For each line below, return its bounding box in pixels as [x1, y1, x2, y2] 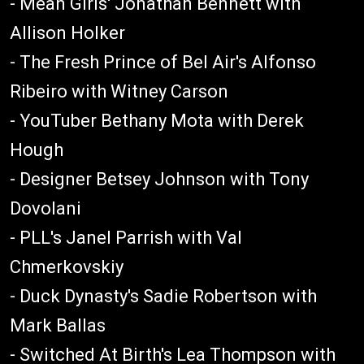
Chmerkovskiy [10, 256, 123, 277]
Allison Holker [10, 22, 125, 43]
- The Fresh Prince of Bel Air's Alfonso [10, 51, 316, 72]
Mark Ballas [10, 314, 106, 336]
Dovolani [10, 197, 81, 219]
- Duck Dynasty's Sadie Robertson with [10, 285, 317, 306]
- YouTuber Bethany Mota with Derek [10, 110, 304, 131]
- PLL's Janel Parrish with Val [10, 227, 242, 248]
